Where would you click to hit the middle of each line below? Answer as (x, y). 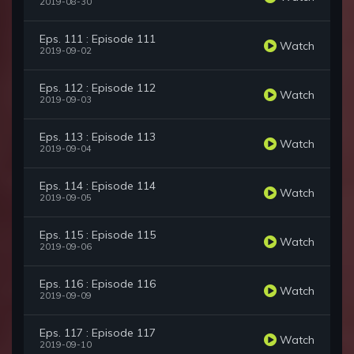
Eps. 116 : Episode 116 (98, 284)
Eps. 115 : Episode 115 (98, 235)
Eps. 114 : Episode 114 (98, 186)
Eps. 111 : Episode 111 (98, 39)
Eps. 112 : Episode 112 (98, 88)
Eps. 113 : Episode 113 (98, 137)
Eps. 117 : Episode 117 (98, 333)
